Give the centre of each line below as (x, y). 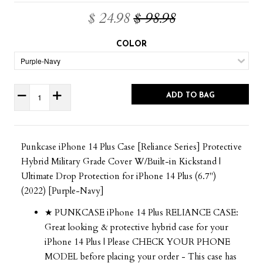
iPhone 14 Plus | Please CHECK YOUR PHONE (137, 242)
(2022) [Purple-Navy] (63, 190)
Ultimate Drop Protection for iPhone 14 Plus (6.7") (119, 176)
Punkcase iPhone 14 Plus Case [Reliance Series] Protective (131, 146)
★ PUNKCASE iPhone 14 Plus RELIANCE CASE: (141, 212)
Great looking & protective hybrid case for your (136, 227)
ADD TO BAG (190, 95)
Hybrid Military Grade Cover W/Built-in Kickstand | (121, 161)
